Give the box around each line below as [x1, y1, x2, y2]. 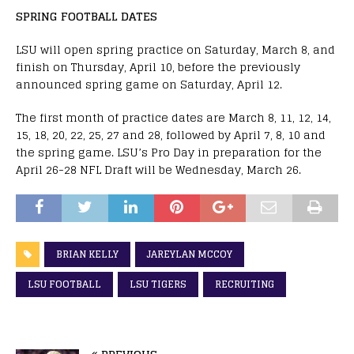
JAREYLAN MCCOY [147, 245, 232, 262]
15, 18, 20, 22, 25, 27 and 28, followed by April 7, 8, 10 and [16, 124, 326, 145]
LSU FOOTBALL [28, 275, 101, 292]
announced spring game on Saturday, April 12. [16, 73, 282, 94]
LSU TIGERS [130, 275, 186, 292]
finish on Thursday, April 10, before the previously [16, 56, 300, 77]
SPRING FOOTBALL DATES [16, 6, 157, 26]
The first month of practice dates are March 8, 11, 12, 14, [16, 107, 331, 127]
